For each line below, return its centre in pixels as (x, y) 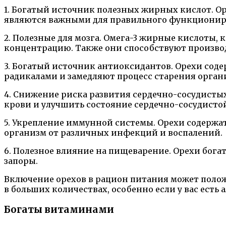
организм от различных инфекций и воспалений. (113, 133)
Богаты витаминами (59, 210)
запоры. (21, 161)
